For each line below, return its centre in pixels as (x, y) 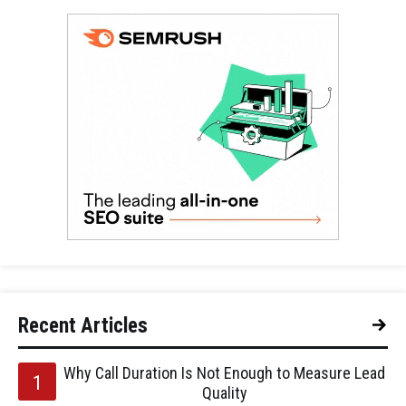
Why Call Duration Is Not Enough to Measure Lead (224, 373)
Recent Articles (83, 326)
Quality (224, 393)
